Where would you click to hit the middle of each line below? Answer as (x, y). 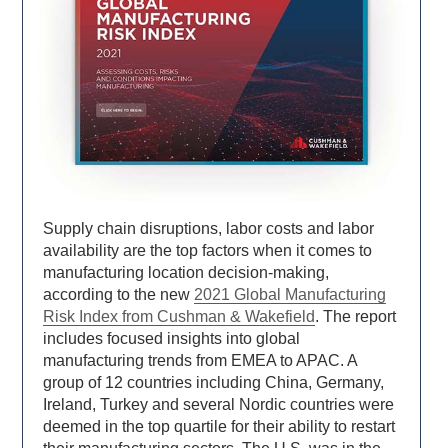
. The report (356, 317)
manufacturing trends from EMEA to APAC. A (200, 361)
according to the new (119, 295)
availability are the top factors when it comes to (208, 251)
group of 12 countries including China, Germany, (214, 383)
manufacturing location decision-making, (186, 273)
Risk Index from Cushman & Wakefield (179, 317)
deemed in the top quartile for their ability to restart (219, 427)
